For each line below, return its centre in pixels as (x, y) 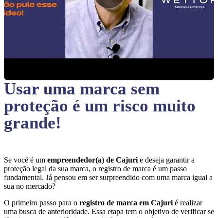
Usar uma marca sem (82, 89)
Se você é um (26, 160)
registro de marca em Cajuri (127, 203)
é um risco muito (134, 106)
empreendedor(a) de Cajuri (93, 160)
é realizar (189, 203)
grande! (33, 123)
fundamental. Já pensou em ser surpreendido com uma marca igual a (108, 177)
